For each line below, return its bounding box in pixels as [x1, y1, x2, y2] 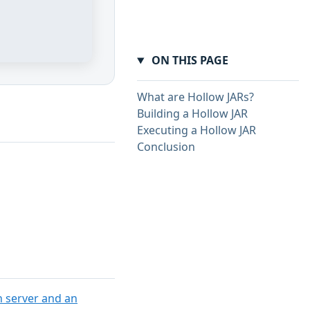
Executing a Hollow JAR [137, 122, 256, 138]
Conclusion [137, 139, 195, 155]
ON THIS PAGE [148, 53, 228, 69]
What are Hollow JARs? [137, 89, 254, 105]
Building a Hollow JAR [137, 106, 248, 122]
